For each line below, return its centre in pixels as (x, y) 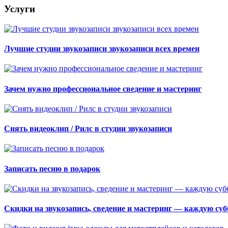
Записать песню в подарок (52, 168)
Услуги (20, 9)
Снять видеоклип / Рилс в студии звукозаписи (88, 129)
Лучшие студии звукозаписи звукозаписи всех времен (102, 49)
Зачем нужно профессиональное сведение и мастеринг (103, 89)
